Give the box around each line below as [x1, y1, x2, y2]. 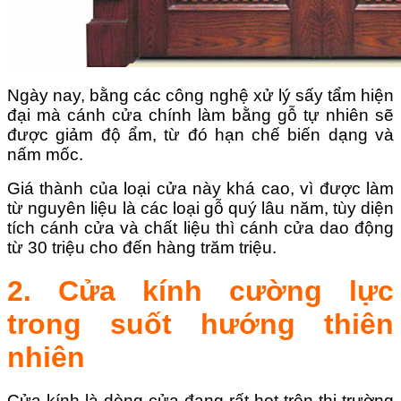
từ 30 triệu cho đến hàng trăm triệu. [7, 238, 277, 258]
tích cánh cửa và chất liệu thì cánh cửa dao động [7, 218, 394, 238]
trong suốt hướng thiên [7, 307, 394, 340]
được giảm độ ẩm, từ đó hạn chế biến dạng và [7, 125, 394, 145]
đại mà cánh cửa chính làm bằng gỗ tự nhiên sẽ [7, 106, 394, 125]
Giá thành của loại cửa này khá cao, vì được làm [7, 179, 394, 199]
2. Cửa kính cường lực [7, 274, 394, 307]
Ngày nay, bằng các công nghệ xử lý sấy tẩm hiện [7, 86, 394, 106]
